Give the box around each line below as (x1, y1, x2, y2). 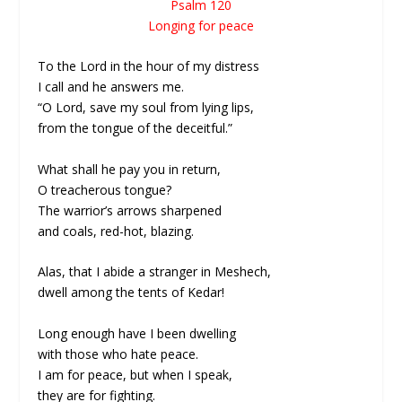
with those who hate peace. (38, 345, 199, 363)
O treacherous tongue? (38, 180, 172, 198)
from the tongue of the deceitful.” (38, 119, 233, 137)
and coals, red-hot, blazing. (38, 222, 195, 240)
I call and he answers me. (38, 78, 185, 96)
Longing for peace (148, 17, 254, 35)
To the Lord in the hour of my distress (38, 57, 260, 75)
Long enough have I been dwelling (38, 324, 237, 342)
